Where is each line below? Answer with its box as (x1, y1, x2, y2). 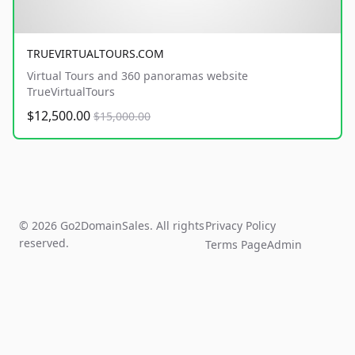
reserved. (19, 235, 69, 251)
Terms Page (205, 237, 268, 253)
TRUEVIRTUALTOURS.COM (27, 46, 164, 62)
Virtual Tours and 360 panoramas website (27, 68, 248, 84)
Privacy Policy (205, 218, 277, 234)
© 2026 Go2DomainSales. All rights (19, 218, 204, 234)
